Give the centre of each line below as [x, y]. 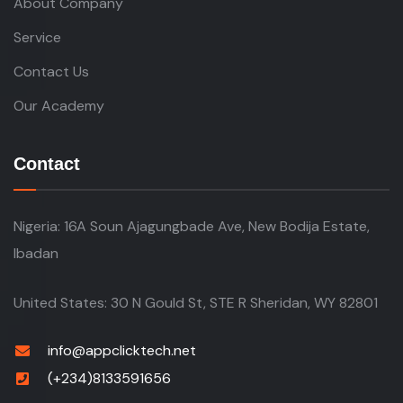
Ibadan [36, 250]
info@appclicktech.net [122, 347]
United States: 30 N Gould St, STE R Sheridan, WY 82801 [196, 300]
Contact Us [51, 68]
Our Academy [59, 103]
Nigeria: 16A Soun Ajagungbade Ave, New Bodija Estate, [192, 223]
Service [37, 34]
